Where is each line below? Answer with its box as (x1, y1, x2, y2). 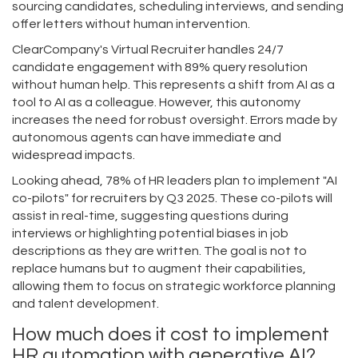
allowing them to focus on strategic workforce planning (12, 280, 336, 293)
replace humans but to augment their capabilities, (12, 262, 306, 276)
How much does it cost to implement (12, 324, 329, 345)
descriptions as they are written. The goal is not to (12, 245, 307, 258)
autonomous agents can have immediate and (12, 131, 281, 145)
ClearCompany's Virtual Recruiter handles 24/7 (12, 43, 284, 57)
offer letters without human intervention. (12, 18, 250, 31)
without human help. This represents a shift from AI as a (12, 78, 335, 92)
